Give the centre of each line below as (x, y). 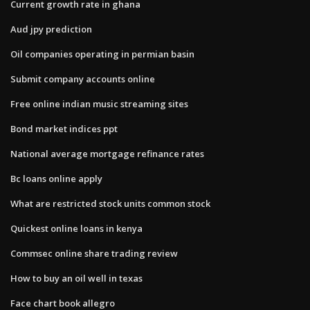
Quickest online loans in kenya (76, 228)
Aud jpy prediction (51, 29)
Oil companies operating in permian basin (102, 54)
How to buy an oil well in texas (76, 278)
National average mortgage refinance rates (107, 153)
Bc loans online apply (56, 178)
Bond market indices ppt (64, 128)
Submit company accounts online (83, 79)
